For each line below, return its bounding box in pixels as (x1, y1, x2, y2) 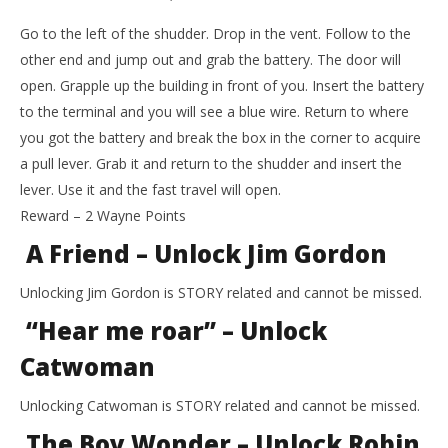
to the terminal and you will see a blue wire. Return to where (20, 102, 409, 122)
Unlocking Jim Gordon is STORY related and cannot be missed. (20, 283, 422, 303)
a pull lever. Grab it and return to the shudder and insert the (20, 154, 402, 174)
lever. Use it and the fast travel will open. (20, 180, 281, 200)
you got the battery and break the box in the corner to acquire (20, 128, 421, 148)
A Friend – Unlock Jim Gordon (20, 237, 387, 271)
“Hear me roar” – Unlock (20, 314, 327, 348)
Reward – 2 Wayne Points (20, 206, 186, 226)
